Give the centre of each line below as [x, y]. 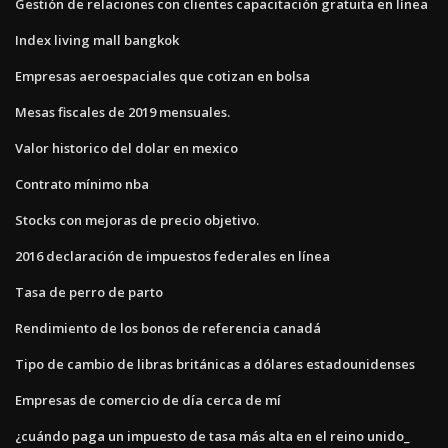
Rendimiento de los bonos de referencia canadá [168, 327]
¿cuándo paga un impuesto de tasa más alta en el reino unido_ [212, 435]
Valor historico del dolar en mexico [126, 147]
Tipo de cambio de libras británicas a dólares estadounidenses [215, 363]
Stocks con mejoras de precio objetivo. [137, 219]
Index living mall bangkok [97, 39]
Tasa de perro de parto [89, 291]
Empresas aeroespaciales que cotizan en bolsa [162, 75]
